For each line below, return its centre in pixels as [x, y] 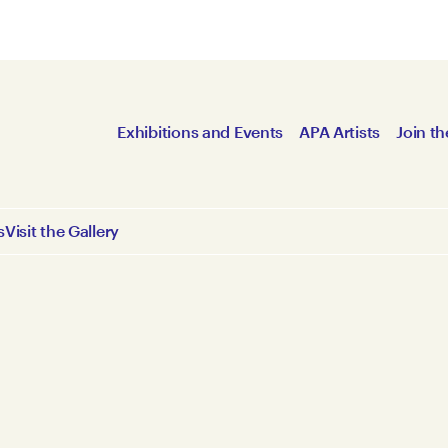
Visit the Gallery [62, 230]
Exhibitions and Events [200, 131]
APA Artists [340, 131]
